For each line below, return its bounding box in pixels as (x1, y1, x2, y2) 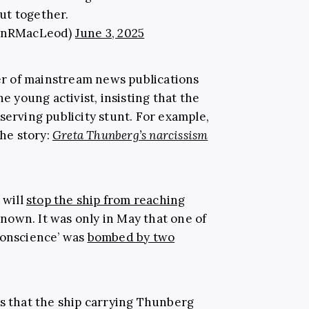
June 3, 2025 (74, 26, 145, 41)
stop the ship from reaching (26, 192, 186, 208)
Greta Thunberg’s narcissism (52, 128, 208, 143)
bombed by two (87, 230, 175, 246)
